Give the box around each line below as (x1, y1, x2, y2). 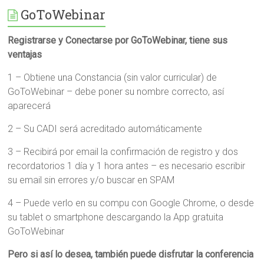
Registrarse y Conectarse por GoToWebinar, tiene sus (8, 35, 228, 46)
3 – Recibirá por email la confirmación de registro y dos (8, 146, 239, 157)
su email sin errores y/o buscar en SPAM (8, 174, 175, 186)
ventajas (8, 49, 42, 60)
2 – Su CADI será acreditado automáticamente (8, 123, 203, 134)
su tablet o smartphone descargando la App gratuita (8, 212, 224, 223)
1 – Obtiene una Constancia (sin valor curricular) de (8, 72, 217, 83)
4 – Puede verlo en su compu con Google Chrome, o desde (8, 197, 255, 209)
